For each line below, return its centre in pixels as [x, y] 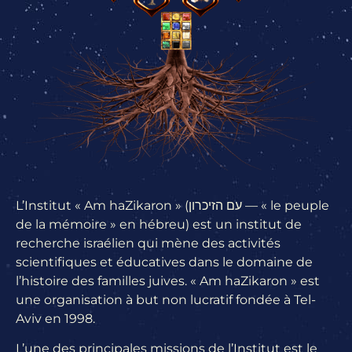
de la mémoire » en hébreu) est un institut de [159, 224]
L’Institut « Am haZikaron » [99, 205]
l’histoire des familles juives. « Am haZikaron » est [168, 280]
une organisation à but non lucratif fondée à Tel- [166, 299]
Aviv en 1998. [55, 318]
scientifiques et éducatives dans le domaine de [164, 262]
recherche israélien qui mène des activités [148, 243]
